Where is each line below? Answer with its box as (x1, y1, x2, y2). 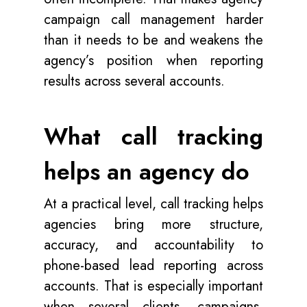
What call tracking (44, 120, 263, 153)
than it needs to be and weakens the (44, 30, 263, 50)
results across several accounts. (44, 71, 229, 91)
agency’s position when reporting (44, 51, 263, 71)
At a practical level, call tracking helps (44, 194, 263, 214)
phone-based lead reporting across (44, 256, 263, 275)
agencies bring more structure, (44, 214, 263, 234)
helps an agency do (44, 155, 249, 188)
